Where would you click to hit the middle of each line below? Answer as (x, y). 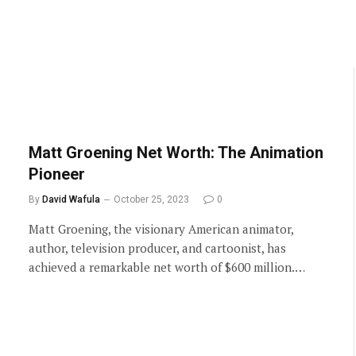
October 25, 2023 (151, 199)
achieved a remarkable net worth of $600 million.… (167, 267)
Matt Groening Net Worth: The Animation (176, 153)
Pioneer (57, 174)
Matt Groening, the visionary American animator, (161, 229)
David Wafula (71, 199)
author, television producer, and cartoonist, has (157, 248)
